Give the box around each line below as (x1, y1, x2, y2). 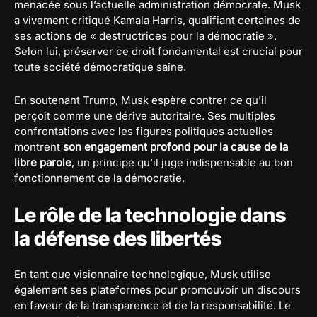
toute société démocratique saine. (14, 60, 186, 74)
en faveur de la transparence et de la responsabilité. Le (14, 299, 291, 313)
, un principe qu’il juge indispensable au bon (71, 156, 293, 170)
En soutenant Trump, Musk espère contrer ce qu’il (14, 93, 267, 108)
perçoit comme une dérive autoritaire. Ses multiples (14, 109, 275, 123)
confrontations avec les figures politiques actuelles (14, 125, 273, 139)
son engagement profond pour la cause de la (63, 140, 288, 154)
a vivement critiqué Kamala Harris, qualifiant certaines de (14, 13, 301, 28)
